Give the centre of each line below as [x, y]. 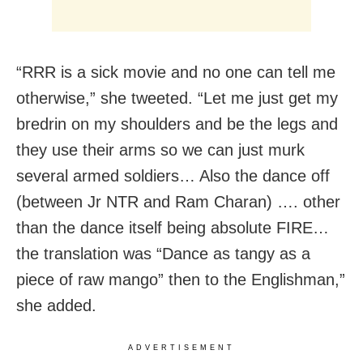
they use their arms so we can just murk [160, 149]
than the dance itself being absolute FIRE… [173, 227]
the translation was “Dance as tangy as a [163, 253]
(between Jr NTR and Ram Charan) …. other [178, 201]
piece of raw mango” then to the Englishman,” [181, 279]
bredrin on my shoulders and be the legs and [177, 124]
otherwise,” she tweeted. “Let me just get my [177, 98]
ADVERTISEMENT [181, 347]
